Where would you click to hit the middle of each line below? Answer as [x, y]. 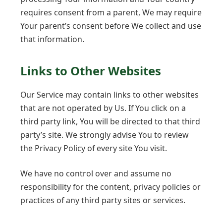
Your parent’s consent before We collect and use [111, 26]
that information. [52, 39]
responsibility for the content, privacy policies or [111, 187]
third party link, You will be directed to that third [110, 121]
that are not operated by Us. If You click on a [103, 108]
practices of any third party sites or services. [103, 200]
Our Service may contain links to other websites [110, 94]
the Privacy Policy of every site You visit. [94, 148]
